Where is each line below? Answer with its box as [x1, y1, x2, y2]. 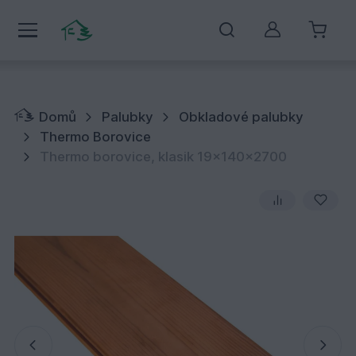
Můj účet [271, 25, 344, 47]
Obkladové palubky [179, 108, 304, 125]
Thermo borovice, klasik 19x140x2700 [39, 149, 287, 165]
